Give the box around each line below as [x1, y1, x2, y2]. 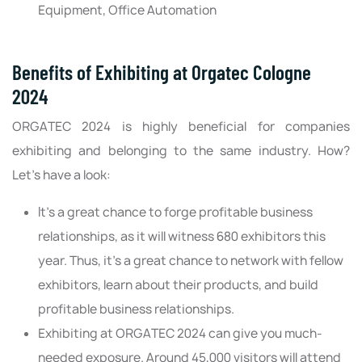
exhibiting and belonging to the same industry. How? [12, 142, 350, 160]
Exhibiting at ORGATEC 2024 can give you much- [38, 325, 322, 343]
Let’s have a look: [12, 166, 111, 184]
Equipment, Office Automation [38, 2, 217, 19]
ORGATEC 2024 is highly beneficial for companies [12, 118, 350, 136]
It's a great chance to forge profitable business [38, 204, 313, 221]
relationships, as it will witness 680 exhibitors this [38, 228, 326, 246]
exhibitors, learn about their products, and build [38, 276, 318, 294]
